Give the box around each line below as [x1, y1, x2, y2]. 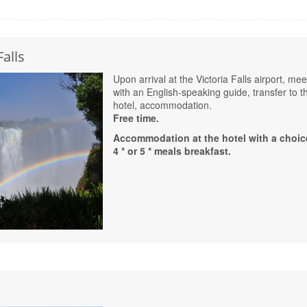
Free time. [113, 111, 160, 125]
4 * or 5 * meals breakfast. [113, 144, 232, 158]
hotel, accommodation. [113, 98, 212, 112]
